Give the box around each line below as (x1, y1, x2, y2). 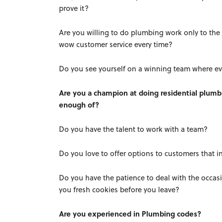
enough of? (59, 99, 100, 110)
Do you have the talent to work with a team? (59, 123, 208, 134)
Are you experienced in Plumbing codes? (59, 208, 202, 219)
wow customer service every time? (59, 39, 173, 50)
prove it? (59, 2, 89, 13)
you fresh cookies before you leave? (59, 184, 180, 195)
